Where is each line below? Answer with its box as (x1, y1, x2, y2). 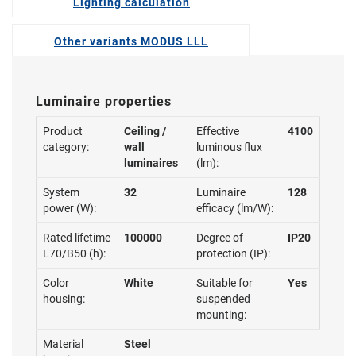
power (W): (43, 202, 96, 215)
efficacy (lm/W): (196, 202, 273, 215)
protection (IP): (196, 247, 270, 260)
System (43, 186, 79, 199)
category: (43, 141, 89, 153)
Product (43, 125, 83, 137)
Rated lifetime (43, 231, 110, 244)
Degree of (196, 231, 243, 244)
